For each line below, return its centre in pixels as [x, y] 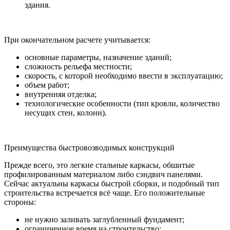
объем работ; [47, 85]
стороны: [20, 202]
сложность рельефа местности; [78, 66]
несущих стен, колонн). [66, 112]
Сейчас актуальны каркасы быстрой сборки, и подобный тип [112, 183]
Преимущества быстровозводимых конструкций [89, 147]
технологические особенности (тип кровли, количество [122, 103]
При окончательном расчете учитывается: [77, 40]
